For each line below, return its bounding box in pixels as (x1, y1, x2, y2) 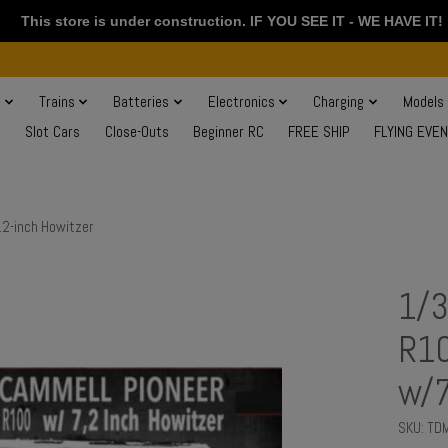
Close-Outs (104, 122, 169, 143)
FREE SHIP (287, 122, 350, 143)
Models (402, 92, 444, 113)
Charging (313, 92, 365, 113)
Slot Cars (25, 122, 81, 143)
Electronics (207, 92, 275, 113)
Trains (39, 92, 75, 113)
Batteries (113, 92, 170, 113)
